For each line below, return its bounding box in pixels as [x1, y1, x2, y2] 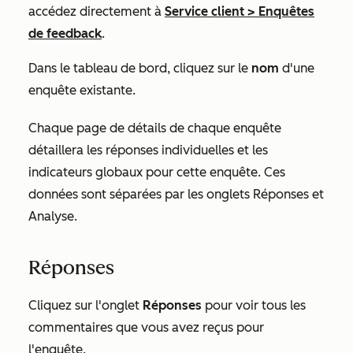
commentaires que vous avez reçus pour [28, 320, 264, 335]
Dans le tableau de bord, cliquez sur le [28, 61, 251, 76]
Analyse [28, 209, 74, 224]
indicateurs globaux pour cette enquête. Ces [28, 165, 285, 180]
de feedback [28, 26, 102, 41]
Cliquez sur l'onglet [28, 298, 143, 313]
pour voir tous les [205, 298, 306, 313]
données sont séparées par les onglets [28, 187, 253, 202]
